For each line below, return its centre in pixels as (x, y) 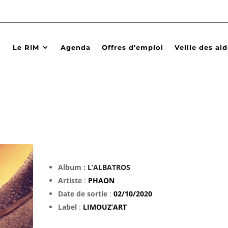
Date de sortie (82, 193)
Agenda (76, 47)
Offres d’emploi (133, 47)
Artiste (70, 180)
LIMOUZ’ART (105, 207)
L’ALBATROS (109, 167)
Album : (73, 167)
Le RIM (26, 47)
